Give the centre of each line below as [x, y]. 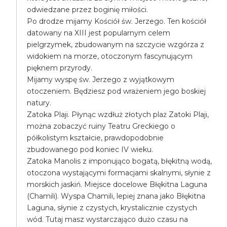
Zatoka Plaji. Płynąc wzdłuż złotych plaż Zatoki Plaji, [118, 115]
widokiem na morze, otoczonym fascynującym [110, 56]
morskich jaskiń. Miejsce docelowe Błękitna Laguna [117, 184]
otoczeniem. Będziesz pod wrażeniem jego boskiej [117, 91]
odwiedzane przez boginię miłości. [88, 10]
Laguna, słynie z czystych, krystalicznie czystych [112, 208]
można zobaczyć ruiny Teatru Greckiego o [101, 126]
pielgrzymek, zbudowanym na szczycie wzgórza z [116, 45]
